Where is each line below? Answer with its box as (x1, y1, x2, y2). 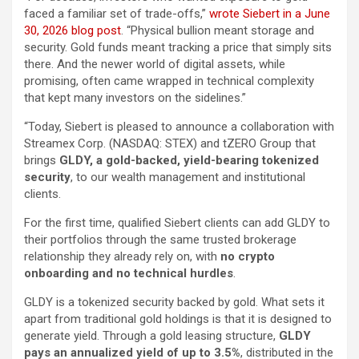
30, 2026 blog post (24, 23, 121, 38)
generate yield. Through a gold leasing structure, (24, 329, 279, 344)
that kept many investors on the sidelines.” (24, 91, 246, 106)
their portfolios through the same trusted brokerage (24, 232, 296, 248)
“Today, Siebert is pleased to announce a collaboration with (24, 119, 334, 135)
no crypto (220, 249, 275, 264)
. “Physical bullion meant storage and (121, 23, 314, 38)
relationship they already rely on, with (24, 249, 220, 264)
